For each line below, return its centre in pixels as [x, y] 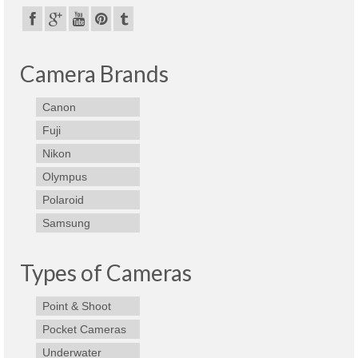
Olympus [65, 177]
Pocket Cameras [84, 330]
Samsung [66, 223]
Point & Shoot [77, 306]
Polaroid [63, 200]
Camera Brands [94, 74]
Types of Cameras [106, 273]
